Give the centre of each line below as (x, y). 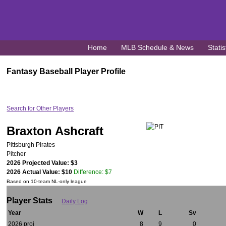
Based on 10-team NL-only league (47, 181)
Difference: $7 (93, 172)
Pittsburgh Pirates (31, 145)
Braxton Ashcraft (55, 131)
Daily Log (75, 201)
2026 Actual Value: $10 (40, 172)
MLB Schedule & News (157, 48)
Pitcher (16, 154)
